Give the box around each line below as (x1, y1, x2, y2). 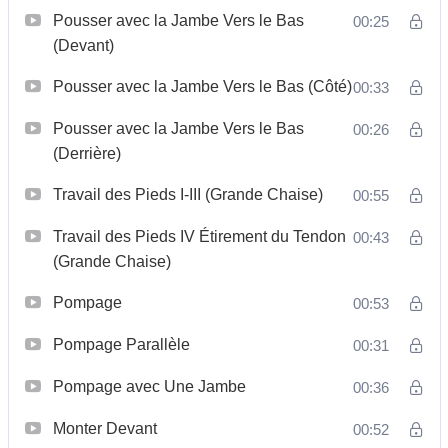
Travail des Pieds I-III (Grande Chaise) (52, 185, 323, 203)
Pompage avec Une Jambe (52, 377, 246, 395)
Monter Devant (52, 419, 157, 437)
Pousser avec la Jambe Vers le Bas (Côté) (52, 77, 352, 95)
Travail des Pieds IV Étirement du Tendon (52, 227, 346, 245)
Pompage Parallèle (52, 335, 190, 353)
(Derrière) (52, 144, 121, 162)
